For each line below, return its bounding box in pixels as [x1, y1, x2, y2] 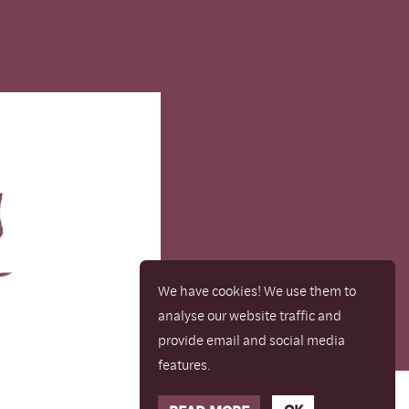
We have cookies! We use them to [158, 280, 356, 300]
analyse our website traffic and [158, 305, 341, 325]
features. [158, 354, 210, 374]
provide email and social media [158, 330, 345, 350]
